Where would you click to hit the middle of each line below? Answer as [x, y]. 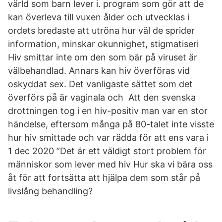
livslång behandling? [50, 191]
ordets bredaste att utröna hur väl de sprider [101, 30]
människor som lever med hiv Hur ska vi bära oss [110, 164]
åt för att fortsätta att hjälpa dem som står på [104, 178]
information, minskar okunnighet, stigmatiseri [103, 44]
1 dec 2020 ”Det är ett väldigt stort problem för [107, 151]
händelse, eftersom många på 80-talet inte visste [111, 124]
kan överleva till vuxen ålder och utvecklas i [99, 17]
